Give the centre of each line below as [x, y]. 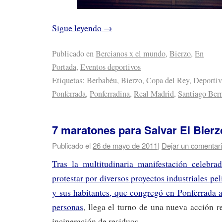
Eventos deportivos [111, 67]
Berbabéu [102, 80]
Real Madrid [154, 93]
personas [68, 207]
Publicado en [73, 53]
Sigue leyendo [78, 28]
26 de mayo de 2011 [125, 146]
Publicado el [71, 146]
